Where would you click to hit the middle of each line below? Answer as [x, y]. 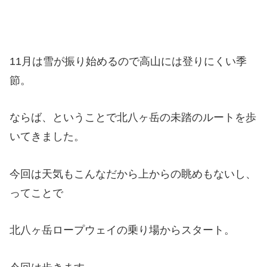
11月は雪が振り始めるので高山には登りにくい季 [128, 61]
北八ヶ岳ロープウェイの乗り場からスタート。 [122, 230]
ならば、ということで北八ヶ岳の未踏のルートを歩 [133, 118]
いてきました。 [47, 137]
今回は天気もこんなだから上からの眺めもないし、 [133, 174]
